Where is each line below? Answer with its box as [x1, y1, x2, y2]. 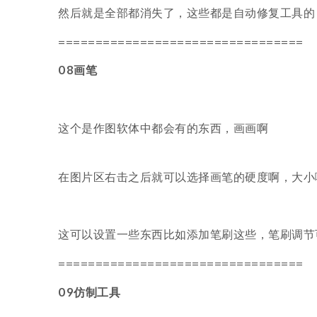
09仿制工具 [58, 284, 120, 299]
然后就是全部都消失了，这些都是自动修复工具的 [58, 5, 315, 20]
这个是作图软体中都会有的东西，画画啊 [58, 121, 268, 135]
